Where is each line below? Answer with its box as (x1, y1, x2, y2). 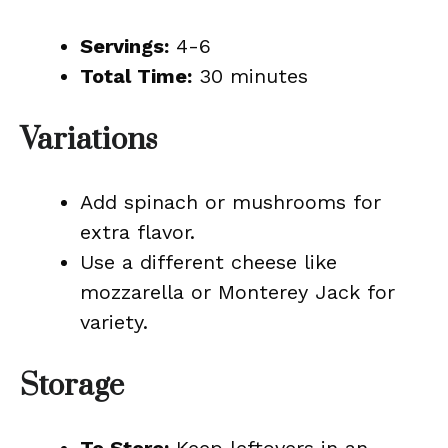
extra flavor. (80, 220, 195, 244)
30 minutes (192, 64, 308, 88)
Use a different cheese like (80, 250, 337, 274)
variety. (80, 310, 148, 334)
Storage (20, 367, 124, 405)
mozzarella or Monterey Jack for (80, 280, 395, 304)
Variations (20, 121, 157, 159)
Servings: (80, 34, 169, 58)
